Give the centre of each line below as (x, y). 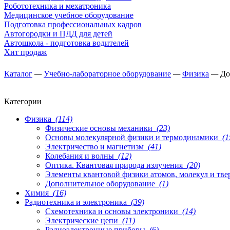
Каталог (18, 73)
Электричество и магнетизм (95, 146)
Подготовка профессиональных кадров (73, 24)
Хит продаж (25, 52)
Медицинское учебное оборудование (69, 15)
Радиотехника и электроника (77, 202)
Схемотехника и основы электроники (113, 211)
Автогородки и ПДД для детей (58, 33)
